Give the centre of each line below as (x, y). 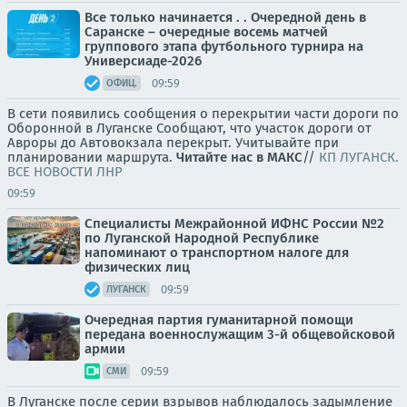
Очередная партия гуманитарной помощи (219, 320)
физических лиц (137, 267)
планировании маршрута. (92, 157)
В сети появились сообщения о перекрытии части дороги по (203, 114)
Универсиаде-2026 (143, 61)
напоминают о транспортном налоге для (217, 253)
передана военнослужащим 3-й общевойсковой (240, 334)
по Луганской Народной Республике (202, 238)
